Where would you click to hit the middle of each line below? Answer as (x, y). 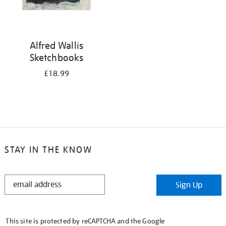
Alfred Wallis (56, 45)
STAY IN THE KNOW (48, 150)
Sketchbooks (56, 58)
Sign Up (189, 185)
